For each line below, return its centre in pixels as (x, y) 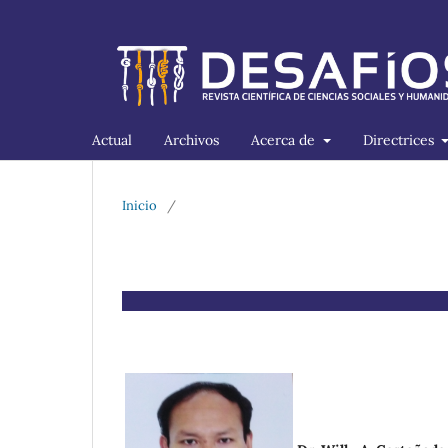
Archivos (191, 139)
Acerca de (285, 139)
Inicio (139, 205)
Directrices (400, 139)
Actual (112, 139)
